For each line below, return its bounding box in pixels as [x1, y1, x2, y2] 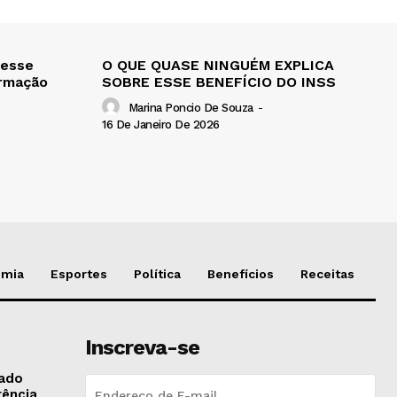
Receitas [300, 266, 354, 281]
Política [134, 266, 181, 281]
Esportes [51, 266, 107, 281]
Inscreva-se [84, 334, 199, 360]
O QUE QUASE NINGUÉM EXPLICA [102, 56, 334, 74]
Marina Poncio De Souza [128, 101, 253, 115]
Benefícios [207, 266, 274, 281]
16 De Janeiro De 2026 [102, 117, 220, 131]
